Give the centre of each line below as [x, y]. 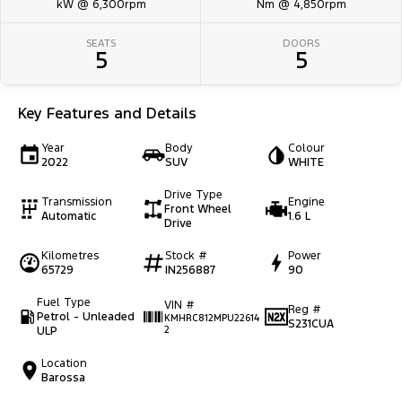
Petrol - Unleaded [86, 316]
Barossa [63, 377]
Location [64, 363]
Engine [307, 201]
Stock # [186, 255]
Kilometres [70, 255]
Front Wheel [198, 209]
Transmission [77, 201]
